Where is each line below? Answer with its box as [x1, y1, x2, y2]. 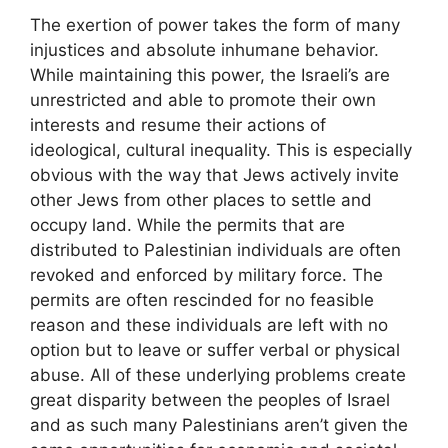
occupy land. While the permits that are [30, 214, 345, 235]
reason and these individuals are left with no [30, 314, 388, 335]
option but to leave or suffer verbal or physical [30, 339, 400, 360]
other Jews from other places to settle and [30, 189, 372, 210]
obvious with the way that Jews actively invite [30, 164, 399, 185]
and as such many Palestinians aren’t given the [30, 414, 408, 435]
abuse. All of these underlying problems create [30, 364, 406, 385]
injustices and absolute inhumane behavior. [30, 39, 379, 60]
